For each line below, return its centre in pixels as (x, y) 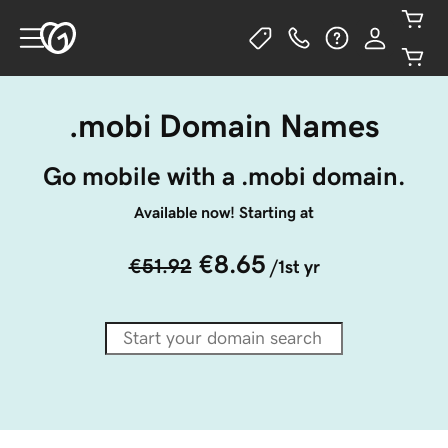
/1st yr (294, 267)
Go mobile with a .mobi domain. (224, 176)
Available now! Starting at (224, 212)
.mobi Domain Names (224, 126)
